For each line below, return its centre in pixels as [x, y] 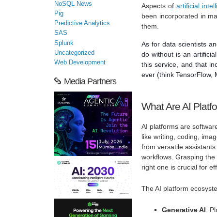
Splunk [64, 43]
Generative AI [184, 209]
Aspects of [159, 6]
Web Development [80, 63]
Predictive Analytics [82, 23]
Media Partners [90, 82]
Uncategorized [74, 53]
